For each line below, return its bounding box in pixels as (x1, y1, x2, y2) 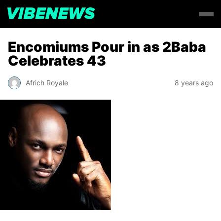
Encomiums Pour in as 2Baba (8, 38, 206, 55)
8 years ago (175, 78, 213, 87)
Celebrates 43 (8, 52, 106, 69)
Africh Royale (26, 78, 68, 87)
